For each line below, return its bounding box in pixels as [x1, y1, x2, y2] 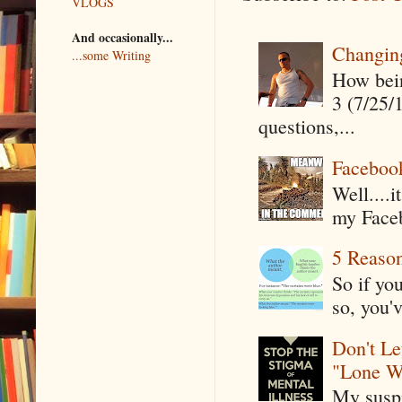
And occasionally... [72, 27, 173, 47]
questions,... [258, 113, 355, 140]
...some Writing [72, 46, 151, 64]
